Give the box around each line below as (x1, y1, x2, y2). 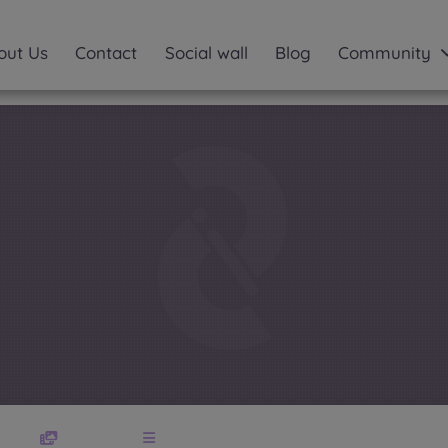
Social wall (164, 41, 248, 63)
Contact (75, 41, 138, 63)
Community (337, 41, 431, 63)
